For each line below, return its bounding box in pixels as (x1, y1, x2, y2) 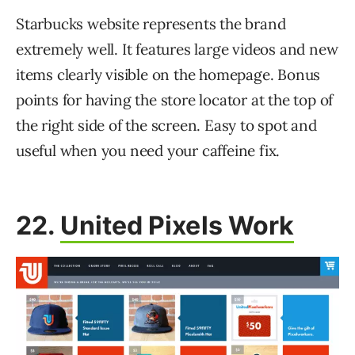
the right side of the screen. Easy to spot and (16, 116, 317, 136)
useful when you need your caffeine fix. (16, 141, 281, 161)
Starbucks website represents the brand (16, 14, 286, 34)
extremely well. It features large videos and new (16, 40, 338, 59)
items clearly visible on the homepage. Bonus (16, 65, 321, 85)
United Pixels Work (60, 210, 295, 242)
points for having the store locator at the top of (16, 90, 334, 110)
